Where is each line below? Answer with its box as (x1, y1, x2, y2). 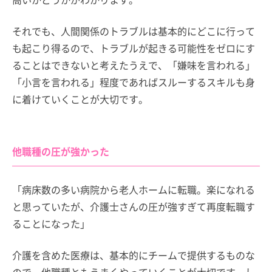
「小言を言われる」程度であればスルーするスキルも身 (12, 75, 255, 89)
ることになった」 (12, 216, 90, 231)
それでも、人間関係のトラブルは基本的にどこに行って (12, 24, 255, 38)
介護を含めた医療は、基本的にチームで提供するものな (12, 248, 255, 262)
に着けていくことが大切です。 (12, 92, 148, 106)
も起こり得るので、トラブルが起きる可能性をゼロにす (12, 41, 255, 55)
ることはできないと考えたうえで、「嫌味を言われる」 (12, 58, 255, 72)
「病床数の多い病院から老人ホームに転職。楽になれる (12, 182, 255, 197)
